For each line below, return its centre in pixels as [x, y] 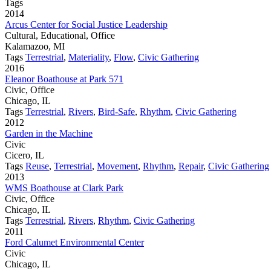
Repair [191, 166]
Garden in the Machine [49, 133]
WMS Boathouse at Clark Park [64, 188]
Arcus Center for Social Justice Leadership [86, 24]
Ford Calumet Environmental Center [74, 242]
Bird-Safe [116, 111]
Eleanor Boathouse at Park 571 [64, 79]
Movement [117, 166]
